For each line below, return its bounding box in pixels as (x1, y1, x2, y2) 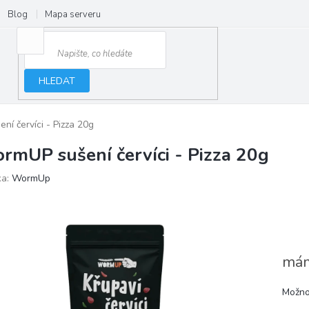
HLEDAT (39, 74, 76, 88)
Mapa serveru (45, 8, 101, 21)
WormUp (12, 172, 50, 186)
